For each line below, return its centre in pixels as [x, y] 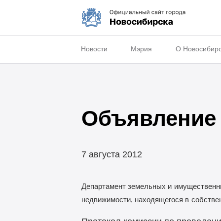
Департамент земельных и [126, 186]
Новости [94, 49]
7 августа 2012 [111, 154]
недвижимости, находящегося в [135, 200]
